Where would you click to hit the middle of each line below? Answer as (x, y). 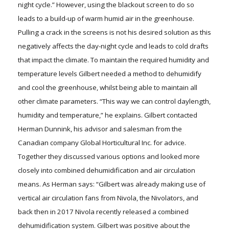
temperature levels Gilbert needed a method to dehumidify (110, 74)
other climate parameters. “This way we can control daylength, (114, 101)
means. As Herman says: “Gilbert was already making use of (112, 184)
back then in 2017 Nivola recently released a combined (103, 212)
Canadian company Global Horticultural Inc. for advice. (102, 143)
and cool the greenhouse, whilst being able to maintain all (108, 88)
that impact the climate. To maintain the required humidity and (113, 60)
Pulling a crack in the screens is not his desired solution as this (114, 32)
